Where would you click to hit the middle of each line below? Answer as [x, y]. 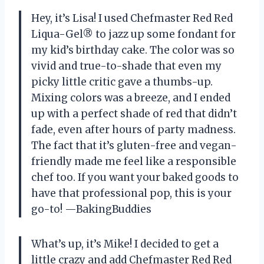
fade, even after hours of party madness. [133, 129]
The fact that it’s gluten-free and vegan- [134, 145]
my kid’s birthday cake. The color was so [133, 50]
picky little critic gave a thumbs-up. [122, 82]
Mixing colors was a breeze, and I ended [131, 98]
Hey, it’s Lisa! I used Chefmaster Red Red [132, 18]
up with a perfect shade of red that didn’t [134, 113]
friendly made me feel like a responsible [134, 161]
